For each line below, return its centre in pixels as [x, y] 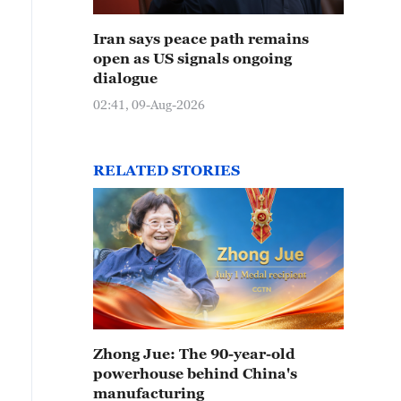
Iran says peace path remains [201, 38]
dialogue [125, 78]
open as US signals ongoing [192, 58]
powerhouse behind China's [195, 373]
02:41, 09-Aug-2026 [149, 104]
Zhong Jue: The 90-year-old [194, 354]
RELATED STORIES [166, 170]
